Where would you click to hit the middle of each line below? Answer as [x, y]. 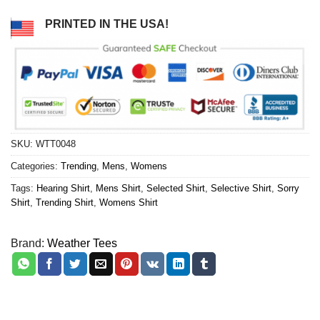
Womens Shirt [129, 202]
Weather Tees [82, 243]
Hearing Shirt [63, 188]
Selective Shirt [241, 188]
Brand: [27, 243]
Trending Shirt [65, 202]
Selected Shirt [176, 188]
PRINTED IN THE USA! [107, 24]
